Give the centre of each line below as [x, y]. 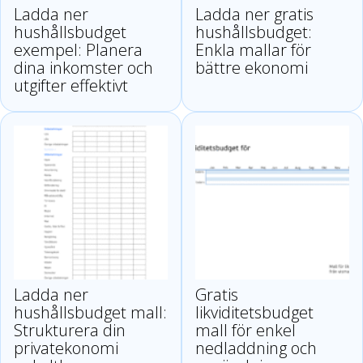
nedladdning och [256, 348]
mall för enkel [246, 331]
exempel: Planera [78, 50]
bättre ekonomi [252, 68]
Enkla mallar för [253, 50]
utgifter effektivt [71, 86]
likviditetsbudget [254, 313]
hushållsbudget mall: [90, 313]
